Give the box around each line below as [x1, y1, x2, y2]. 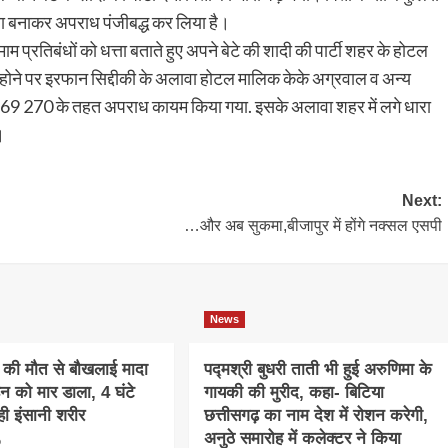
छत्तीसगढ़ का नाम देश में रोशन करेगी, [203, 405, 428, 425]
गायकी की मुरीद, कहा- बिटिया [203, 382, 384, 402]
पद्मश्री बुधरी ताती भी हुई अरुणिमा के [203, 359, 432, 379]
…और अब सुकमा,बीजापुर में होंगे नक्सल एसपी [183, 216, 442, 234]
